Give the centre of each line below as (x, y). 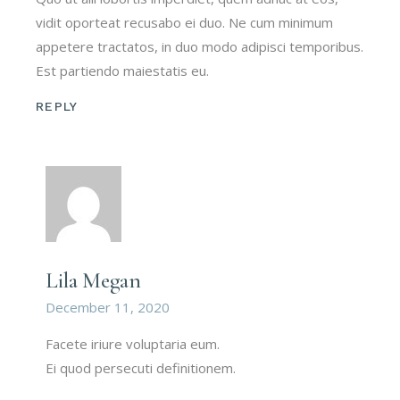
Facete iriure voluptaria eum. (133, 343)
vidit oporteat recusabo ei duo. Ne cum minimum (185, 22)
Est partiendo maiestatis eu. (123, 70)
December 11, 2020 (108, 307)
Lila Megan (93, 280)
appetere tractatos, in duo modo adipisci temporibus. (200, 46)
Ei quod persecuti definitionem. (141, 367)
